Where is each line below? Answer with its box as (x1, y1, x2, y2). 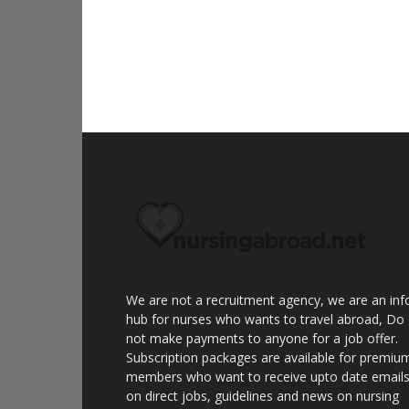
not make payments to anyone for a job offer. (126, 330, 398, 347)
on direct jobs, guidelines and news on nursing (126, 387, 399, 404)
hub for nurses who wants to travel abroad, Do (126, 310, 404, 328)
